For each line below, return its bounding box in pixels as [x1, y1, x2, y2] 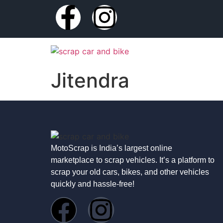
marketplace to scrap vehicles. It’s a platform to [51, 156, 215, 164]
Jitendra [51, 68, 129, 93]
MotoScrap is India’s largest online [51, 144, 172, 152]
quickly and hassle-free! [51, 180, 134, 188]
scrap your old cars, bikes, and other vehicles [51, 168, 209, 176]
